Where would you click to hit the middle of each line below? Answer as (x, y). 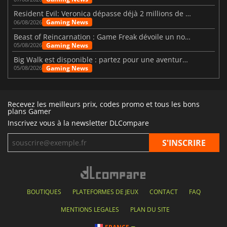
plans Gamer (29, 111)
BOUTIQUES (44, 192)
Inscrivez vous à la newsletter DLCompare (78, 123)
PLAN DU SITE (150, 210)
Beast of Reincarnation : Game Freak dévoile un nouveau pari (188, 36)
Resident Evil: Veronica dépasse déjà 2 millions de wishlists (188, 14)
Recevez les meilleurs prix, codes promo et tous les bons (104, 104)
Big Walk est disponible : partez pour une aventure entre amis (185, 59)
